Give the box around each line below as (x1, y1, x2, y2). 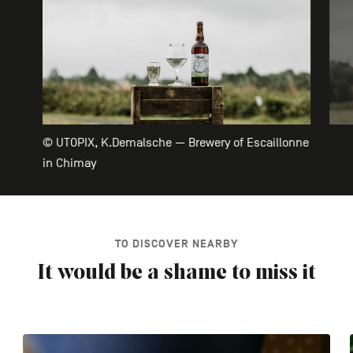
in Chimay (42, 156, 96, 171)
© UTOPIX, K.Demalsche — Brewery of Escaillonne (42, 136, 309, 150)
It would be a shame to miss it (37, 262, 316, 285)
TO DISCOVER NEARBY (115, 237, 238, 251)
